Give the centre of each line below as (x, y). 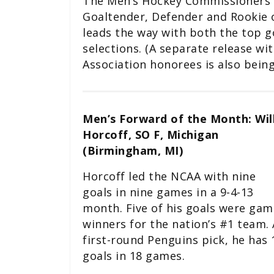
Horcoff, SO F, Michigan (151, 135)
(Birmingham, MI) (133, 151)
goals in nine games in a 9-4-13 (168, 192)
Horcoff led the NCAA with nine (169, 176)
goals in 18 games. (134, 256)
